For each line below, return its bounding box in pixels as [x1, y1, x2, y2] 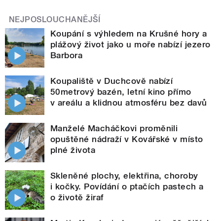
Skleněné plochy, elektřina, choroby [50, 170, 198, 181]
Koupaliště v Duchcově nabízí [50, 75, 173, 86]
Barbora [50, 50, 83, 60]
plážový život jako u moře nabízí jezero [50, 39, 211, 49]
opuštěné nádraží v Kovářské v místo [50, 134, 203, 144]
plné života [50, 145, 96, 155]
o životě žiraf [50, 192, 104, 202]
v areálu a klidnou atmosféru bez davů [50, 97, 207, 108]
